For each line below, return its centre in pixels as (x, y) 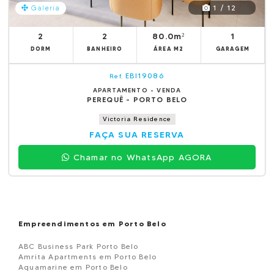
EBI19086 (145, 76)
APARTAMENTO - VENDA (137, 90)
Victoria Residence (137, 119)
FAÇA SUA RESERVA (137, 135)
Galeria (44, 8)
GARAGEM (232, 49)
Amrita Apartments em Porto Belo (88, 257)
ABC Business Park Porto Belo (79, 246)
